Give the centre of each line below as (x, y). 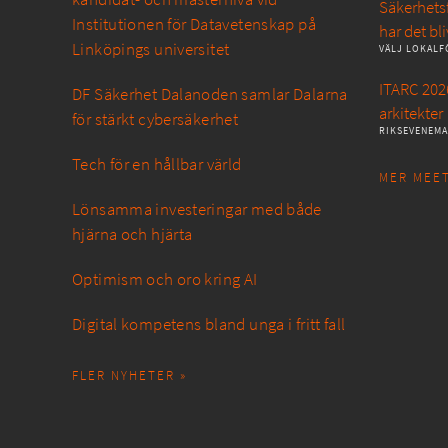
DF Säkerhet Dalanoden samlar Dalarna (210, 94)
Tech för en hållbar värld (157, 164)
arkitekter (411, 113)
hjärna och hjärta (132, 234)
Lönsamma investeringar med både (197, 209)
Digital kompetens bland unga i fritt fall (209, 324)
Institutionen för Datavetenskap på (194, 24)
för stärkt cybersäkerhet (155, 119)
